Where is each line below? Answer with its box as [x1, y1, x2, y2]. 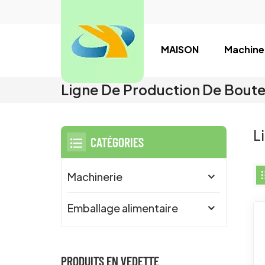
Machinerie [67, 170, 123, 184]
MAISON [161, 43, 199, 56]
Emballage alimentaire [67, 201, 179, 215]
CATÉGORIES [91, 134, 144, 150]
